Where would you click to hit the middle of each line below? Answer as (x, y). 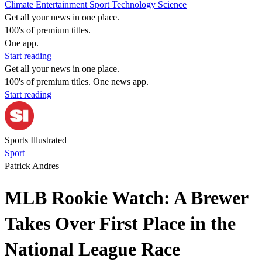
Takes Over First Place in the (120, 224)
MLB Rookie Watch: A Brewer (126, 198)
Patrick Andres (32, 166)
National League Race (92, 249)
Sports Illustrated (36, 140)
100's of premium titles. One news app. (77, 82)
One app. (22, 43)
